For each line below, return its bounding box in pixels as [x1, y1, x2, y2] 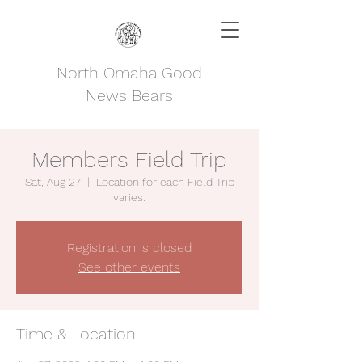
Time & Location [16, 324, 136, 343]
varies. [113, 191, 145, 204]
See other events [78, 259, 180, 275]
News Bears [86, 86, 173, 105]
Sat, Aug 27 [24, 175, 81, 188]
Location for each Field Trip [95, 175, 234, 188]
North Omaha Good [57, 63, 202, 82]
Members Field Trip [32, 146, 227, 173]
